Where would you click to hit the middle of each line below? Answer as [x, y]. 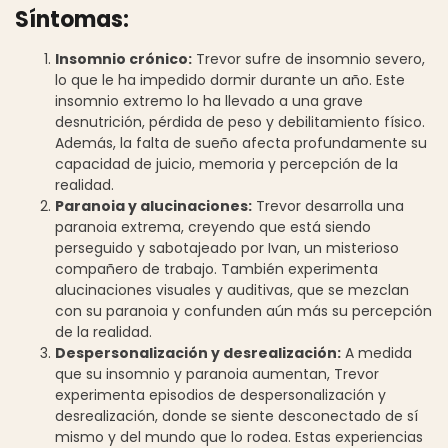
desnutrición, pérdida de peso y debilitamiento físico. [240, 121]
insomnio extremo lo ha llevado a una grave [209, 100]
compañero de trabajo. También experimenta [216, 268]
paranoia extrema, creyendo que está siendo [213, 226]
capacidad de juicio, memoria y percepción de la [226, 163]
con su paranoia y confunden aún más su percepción [243, 310]
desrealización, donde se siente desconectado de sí [236, 415]
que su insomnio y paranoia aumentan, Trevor [217, 373]
